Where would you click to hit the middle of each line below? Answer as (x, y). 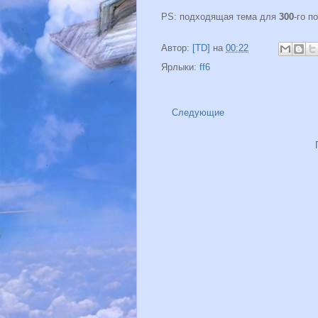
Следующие (198, 113)
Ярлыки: (180, 67)
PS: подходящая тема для (220, 17)
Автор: (177, 48)
